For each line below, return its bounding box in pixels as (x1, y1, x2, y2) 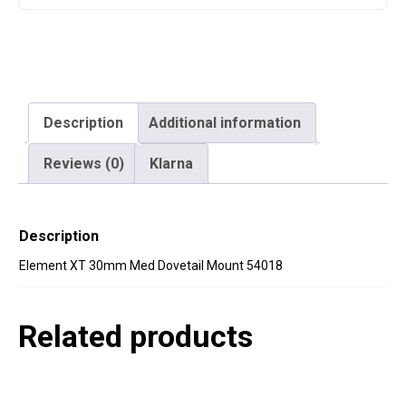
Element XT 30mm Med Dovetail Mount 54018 (19, 258, 283, 274)
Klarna (150, 155, 193, 173)
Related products (18, 318, 253, 355)
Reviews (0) (43, 155, 124, 173)
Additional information (149, 114, 301, 132)
